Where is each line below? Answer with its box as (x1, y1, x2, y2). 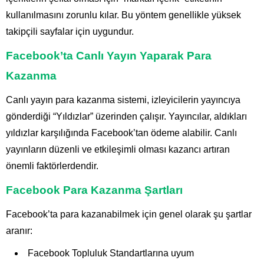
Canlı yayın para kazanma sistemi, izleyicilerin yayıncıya (6, 95, 240, 105)
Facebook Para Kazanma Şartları (6, 184, 183, 197)
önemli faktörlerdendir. (6, 161, 98, 171)
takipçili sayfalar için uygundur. (6, 27, 134, 37)
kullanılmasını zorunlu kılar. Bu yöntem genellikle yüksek (6, 10, 241, 21)
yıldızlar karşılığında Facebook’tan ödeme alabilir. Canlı (6, 128, 237, 138)
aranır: (6, 226, 32, 236)
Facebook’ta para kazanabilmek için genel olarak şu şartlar (6, 209, 252, 220)
